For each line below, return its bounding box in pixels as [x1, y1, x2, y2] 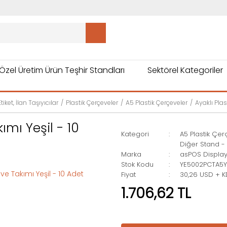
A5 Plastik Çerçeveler [126, 98, 187, 107]
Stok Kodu [121, 160, 154, 169]
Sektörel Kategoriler [147, 64, 223, 76]
